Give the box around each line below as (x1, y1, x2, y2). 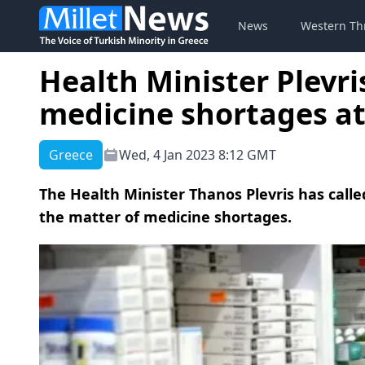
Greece (49, 146, 93, 164)
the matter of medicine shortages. (39, 207, 292, 226)
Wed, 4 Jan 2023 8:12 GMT (119, 146, 276, 164)
